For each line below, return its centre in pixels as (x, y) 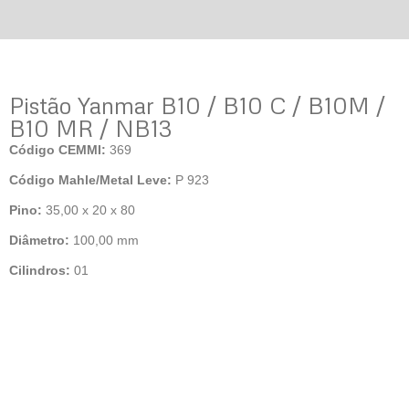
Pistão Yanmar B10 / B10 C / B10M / (197, 105)
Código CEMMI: (58, 150)
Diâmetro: (39, 240)
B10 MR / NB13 (90, 128)
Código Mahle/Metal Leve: (90, 180)
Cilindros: (40, 270)
